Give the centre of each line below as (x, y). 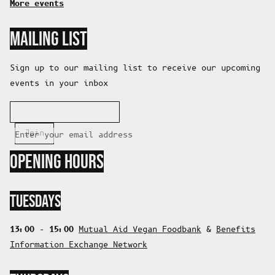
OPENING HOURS (57, 161)
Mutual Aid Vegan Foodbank (140, 230)
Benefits (236, 230)
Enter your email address (74, 135)
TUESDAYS (35, 200)
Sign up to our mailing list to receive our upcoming (135, 68)
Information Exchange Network (79, 245)
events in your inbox (59, 83)
